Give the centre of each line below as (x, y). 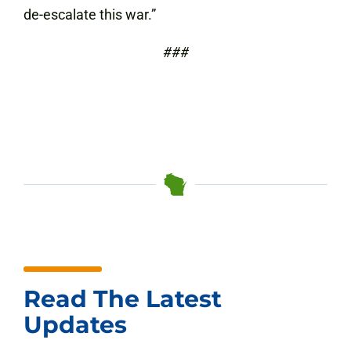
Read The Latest (123, 299)
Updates (75, 325)
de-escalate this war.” (90, 14)
